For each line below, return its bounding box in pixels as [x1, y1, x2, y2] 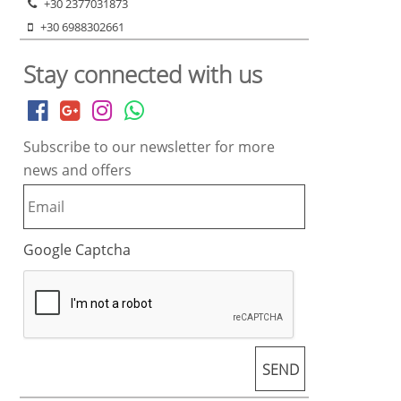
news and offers [23, 160, 132, 181]
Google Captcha [23, 240, 132, 260]
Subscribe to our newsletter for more [23, 137, 276, 158]
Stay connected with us [23, 58, 263, 91]
